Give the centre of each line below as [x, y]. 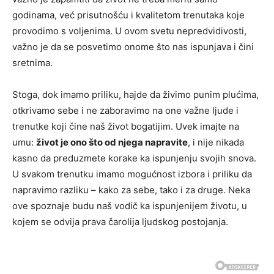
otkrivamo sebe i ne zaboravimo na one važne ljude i [125, 110]
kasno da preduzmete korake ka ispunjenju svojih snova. [134, 158]
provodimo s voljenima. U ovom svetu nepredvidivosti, [129, 31]
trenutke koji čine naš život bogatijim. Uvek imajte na [126, 126]
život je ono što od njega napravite [112, 142]
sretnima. [32, 62]
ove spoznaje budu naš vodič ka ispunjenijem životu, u [130, 206]
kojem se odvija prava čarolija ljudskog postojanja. [120, 221]
